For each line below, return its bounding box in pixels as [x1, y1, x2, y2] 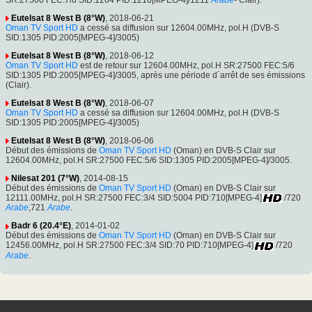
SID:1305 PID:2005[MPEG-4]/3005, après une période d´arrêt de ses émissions [6, 70, 305, 80]
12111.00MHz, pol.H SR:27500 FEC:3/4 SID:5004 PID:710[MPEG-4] [6, 192, 262, 203]
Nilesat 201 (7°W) [11, 173, 79, 183]
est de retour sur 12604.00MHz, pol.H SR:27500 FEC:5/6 [78, 60, 295, 70]
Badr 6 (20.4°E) [11, 221, 71, 231]
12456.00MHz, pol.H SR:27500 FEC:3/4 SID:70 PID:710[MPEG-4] [6, 240, 253, 251]
